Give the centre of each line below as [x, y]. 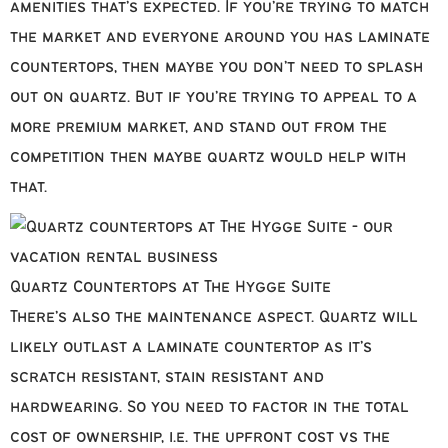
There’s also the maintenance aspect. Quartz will [214, 318]
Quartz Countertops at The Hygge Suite [170, 288]
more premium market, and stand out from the [198, 128]
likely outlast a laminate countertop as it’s [191, 348]
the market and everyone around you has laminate [220, 38]
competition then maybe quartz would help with [208, 158]
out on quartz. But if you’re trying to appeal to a [213, 98]
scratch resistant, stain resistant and [167, 378]
